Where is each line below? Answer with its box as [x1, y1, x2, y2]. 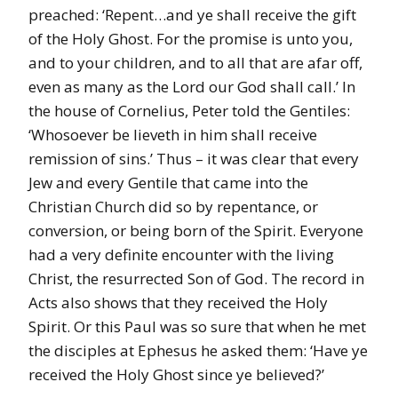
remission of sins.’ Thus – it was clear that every [28, 148, 359, 170]
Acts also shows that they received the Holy [28, 292, 328, 314]
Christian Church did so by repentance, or [28, 196, 318, 218]
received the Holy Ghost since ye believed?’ [28, 364, 324, 386]
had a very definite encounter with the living [28, 244, 334, 266]
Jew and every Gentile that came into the [28, 172, 308, 194]
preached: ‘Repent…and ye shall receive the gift [28, 4, 356, 26]
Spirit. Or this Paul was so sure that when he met [28, 316, 366, 338]
